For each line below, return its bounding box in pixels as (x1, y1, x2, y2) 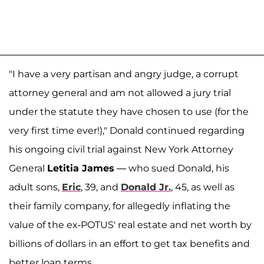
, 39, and (81, 181, 121, 193)
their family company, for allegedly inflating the (9, 200, 230, 212)
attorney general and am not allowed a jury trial (9, 87, 231, 99)
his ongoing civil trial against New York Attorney (9, 144, 233, 156)
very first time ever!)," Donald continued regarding (9, 125, 245, 137)
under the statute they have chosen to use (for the (9, 106, 249, 118)
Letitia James (47, 163, 114, 174)
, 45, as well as (171, 181, 235, 193)
